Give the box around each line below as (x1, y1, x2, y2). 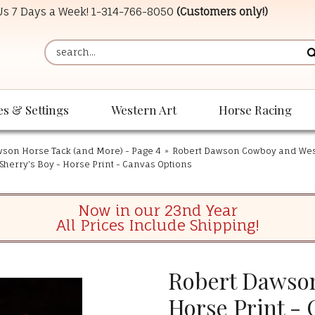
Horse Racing (219, 102, 292, 118)
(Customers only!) (176, 4, 268, 18)
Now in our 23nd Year (77, 201, 238, 220)
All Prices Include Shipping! (56, 216, 259, 235)
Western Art (111, 102, 176, 118)
